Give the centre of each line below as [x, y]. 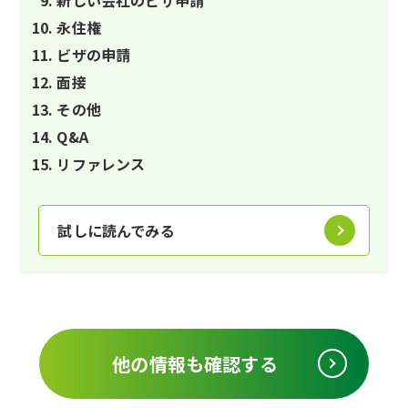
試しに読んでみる [116, 230]
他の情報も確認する [195, 363]
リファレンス [101, 163]
